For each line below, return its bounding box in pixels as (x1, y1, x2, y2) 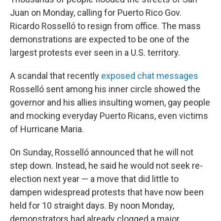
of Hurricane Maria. (10, 124, 84, 134)
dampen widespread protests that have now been (10, 187, 204, 197)
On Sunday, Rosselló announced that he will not (10, 147, 193, 157)
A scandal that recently (10, 71, 101, 81)
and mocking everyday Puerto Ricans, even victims (10, 110, 208, 121)
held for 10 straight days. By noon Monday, (10, 200, 174, 211)
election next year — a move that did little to (10, 174, 179, 184)
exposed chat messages (101, 71, 198, 81)
